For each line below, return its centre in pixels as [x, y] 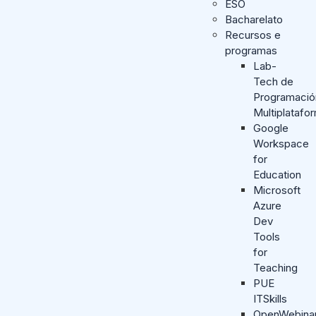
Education [277, 175]
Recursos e [253, 35]
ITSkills [270, 299]
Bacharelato [254, 19]
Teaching [275, 268]
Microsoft [276, 190]
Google [271, 128]
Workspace [281, 144]
